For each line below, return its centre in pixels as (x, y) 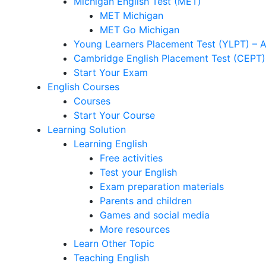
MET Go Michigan (140, 30)
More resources (135, 229)
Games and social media (155, 215)
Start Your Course (114, 115)
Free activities (131, 158)
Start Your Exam (111, 72)
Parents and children (146, 201)
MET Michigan (132, 15)
